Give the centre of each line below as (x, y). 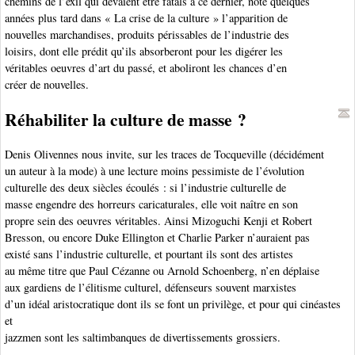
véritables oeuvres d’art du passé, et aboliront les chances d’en (146, 68)
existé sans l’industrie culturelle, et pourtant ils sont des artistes (149, 254)
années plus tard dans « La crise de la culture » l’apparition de (146, 18)
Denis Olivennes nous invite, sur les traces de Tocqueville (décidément (164, 154)
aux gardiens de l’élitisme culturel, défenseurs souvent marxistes (151, 287)
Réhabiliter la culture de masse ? (126, 120)
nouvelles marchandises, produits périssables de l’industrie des (147, 35)
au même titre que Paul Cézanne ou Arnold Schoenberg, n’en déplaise (162, 270)
